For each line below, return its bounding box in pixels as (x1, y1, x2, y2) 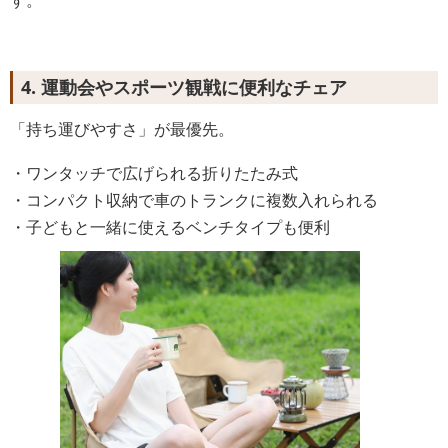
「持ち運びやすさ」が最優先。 (10, 117, 234, 140)
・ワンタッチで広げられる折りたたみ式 (10, 161, 298, 184)
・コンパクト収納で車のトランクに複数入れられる (10, 188, 378, 211)
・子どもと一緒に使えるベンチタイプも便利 (10, 215, 330, 238)
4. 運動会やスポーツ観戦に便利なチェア (21, 74, 347, 99)
